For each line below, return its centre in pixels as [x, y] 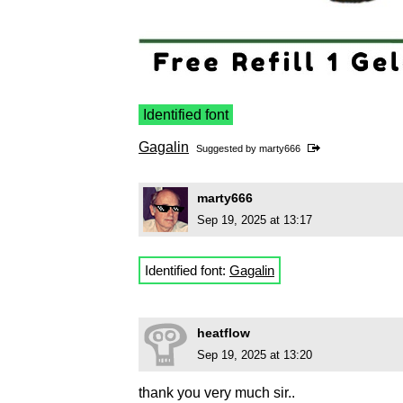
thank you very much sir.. [217, 393]
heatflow [224, 333]
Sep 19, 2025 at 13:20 [255, 355]
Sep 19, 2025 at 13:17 [255, 220]
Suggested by [228, 149]
